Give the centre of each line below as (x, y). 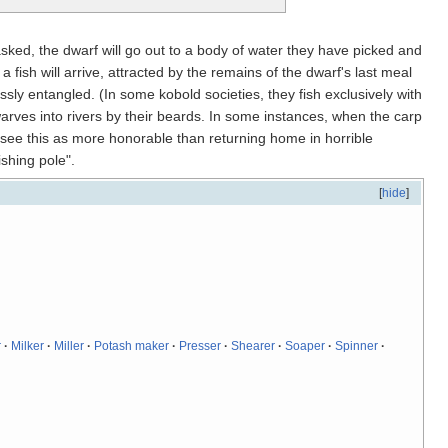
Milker (28, 345)
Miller (69, 345)
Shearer (253, 345)
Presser (200, 345)
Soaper (305, 345)
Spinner (357, 345)
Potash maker (132, 345)
